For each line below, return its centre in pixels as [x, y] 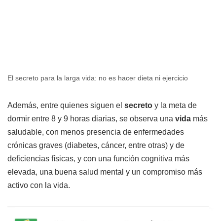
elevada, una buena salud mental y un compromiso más [105, 172]
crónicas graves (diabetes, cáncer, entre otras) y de [96, 146]
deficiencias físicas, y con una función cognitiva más [98, 159]
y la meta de [176, 106]
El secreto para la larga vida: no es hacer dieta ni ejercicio [98, 78]
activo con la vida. [39, 185]
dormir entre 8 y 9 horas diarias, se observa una [91, 119]
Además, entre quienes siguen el [66, 106]
